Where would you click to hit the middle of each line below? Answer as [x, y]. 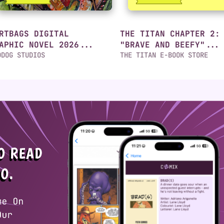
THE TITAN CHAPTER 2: [170, 34]
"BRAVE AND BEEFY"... [170, 45]
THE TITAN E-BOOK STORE [164, 55]
